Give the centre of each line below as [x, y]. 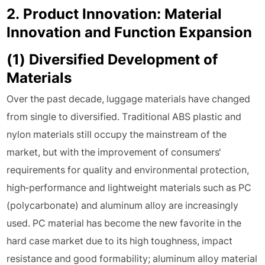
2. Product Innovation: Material [114, 14]
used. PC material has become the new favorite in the [124, 223]
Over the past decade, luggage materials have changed [129, 99]
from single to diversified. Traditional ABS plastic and [124, 117]
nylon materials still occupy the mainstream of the [117, 134]
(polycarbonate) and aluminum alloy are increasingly [123, 205]
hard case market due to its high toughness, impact [120, 241]
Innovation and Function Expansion [130, 32]
